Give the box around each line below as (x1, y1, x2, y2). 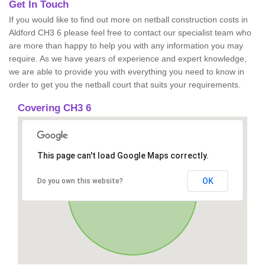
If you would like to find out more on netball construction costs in (9, 15, 248, 24)
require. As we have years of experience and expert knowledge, (9, 54, 247, 63)
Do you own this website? (37, 177, 123, 185)
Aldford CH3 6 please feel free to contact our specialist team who (9, 28, 251, 37)
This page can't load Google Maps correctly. (37, 151, 209, 160)
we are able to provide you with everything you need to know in (9, 67, 244, 76)
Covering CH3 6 (18, 102, 91, 114)
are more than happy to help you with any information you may (9, 41, 243, 50)
